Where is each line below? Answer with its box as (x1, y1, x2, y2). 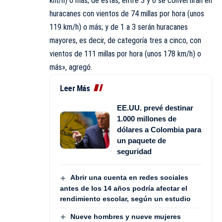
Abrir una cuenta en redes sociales (70, 173, 188, 182)
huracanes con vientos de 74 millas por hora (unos (50, 9, 204, 19)
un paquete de (117, 136, 166, 145)
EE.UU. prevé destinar (117, 104, 193, 112)
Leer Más (60, 84, 90, 94)
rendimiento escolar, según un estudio (60, 194, 191, 203)
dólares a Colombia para (117, 125, 201, 134)
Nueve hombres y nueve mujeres (70, 212, 181, 221)
